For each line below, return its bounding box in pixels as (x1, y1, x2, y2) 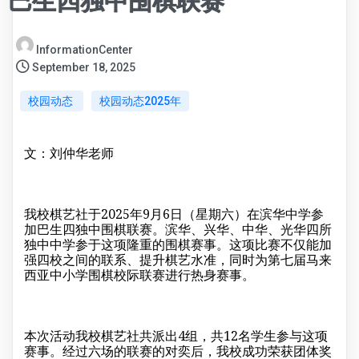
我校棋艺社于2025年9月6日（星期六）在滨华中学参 (24, 204, 324, 223)
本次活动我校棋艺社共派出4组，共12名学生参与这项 (24, 326, 328, 345)
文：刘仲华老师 (24, 143, 114, 162)
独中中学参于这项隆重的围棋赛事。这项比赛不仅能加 (24, 235, 332, 253)
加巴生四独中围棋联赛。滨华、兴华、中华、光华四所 (24, 220, 332, 238)
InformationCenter (36, 42, 133, 56)
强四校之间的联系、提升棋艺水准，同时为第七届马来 (24, 250, 332, 268)
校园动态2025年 (99, 94, 181, 107)
